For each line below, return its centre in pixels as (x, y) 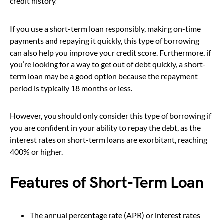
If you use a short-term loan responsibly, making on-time (105, 28)
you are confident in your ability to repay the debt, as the (105, 127)
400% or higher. (36, 151)
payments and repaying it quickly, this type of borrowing (105, 40)
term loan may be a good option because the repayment (104, 76)
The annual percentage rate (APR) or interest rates (115, 215)
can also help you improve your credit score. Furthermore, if (110, 52)
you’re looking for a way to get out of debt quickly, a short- (108, 64)
